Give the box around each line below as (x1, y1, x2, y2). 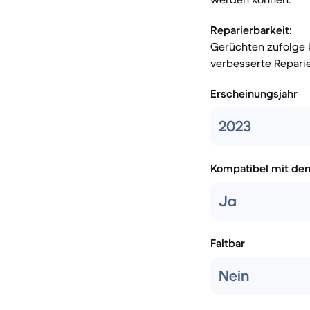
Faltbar (210, 236, 245, 250)
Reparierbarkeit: (210, 23, 292, 37)
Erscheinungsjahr (210, 86, 298, 100)
